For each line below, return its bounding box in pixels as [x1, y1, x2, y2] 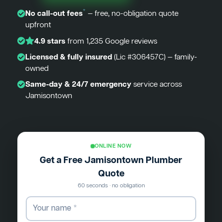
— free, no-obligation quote [86, 8, 178, 19]
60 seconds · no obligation [77, 182, 145, 190]
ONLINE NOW [95, 142, 131, 150]
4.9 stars [34, 36, 65, 47]
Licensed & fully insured [25, 52, 112, 62]
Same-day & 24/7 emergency [25, 79, 131, 90]
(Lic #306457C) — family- [112, 52, 197, 62]
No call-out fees [25, 8, 83, 19]
